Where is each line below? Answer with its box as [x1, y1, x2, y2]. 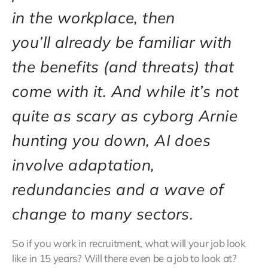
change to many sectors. [12, 204, 194, 224]
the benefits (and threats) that [12, 57, 234, 77]
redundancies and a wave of [12, 179, 224, 200]
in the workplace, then [12, 8, 175, 28]
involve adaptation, [12, 155, 155, 175]
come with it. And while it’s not [12, 81, 239, 102]
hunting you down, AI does [12, 130, 211, 151]
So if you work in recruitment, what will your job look [12, 237, 246, 250]
